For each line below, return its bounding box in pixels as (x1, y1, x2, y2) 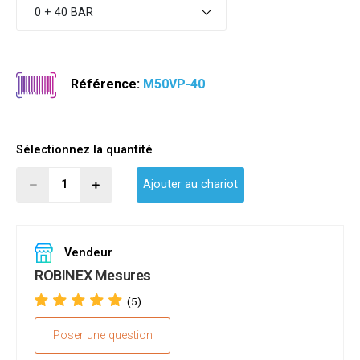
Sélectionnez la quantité (16, 143, 153, 157)
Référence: (67, 76, 144, 92)
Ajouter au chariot (143, 178, 239, 192)
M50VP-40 (143, 76, 206, 92)
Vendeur (61, 246, 112, 260)
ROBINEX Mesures (35, 267, 151, 284)
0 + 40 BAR (34, 5, 93, 19)
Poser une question (52, 329, 153, 343)
